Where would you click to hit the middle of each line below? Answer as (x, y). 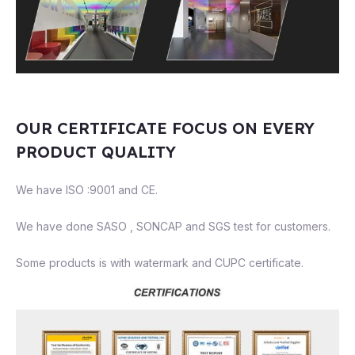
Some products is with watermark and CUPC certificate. (160, 262)
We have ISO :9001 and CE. (87, 189)
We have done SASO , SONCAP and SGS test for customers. (173, 226)
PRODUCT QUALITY (96, 151)
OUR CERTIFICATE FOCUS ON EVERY (165, 128)
